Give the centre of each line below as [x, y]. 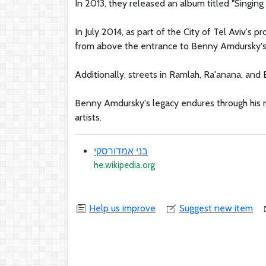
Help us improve [122, 208]
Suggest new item [216, 208]
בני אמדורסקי [121, 151]
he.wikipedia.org [124, 165]
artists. [88, 117]
